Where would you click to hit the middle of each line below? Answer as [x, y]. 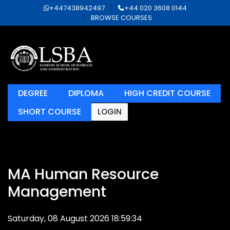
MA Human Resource [83, 174]
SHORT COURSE [50, 112]
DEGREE [33, 93]
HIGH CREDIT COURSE [167, 93]
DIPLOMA [86, 93]
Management [57, 191]
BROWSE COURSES [121, 18]
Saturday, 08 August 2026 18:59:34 [75, 218]
